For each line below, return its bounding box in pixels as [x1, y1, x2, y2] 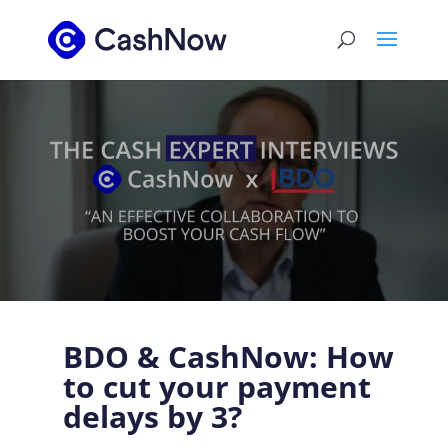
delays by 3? [62, 396, 242, 437]
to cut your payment [62, 366, 371, 407]
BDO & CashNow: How [62, 336, 394, 377]
